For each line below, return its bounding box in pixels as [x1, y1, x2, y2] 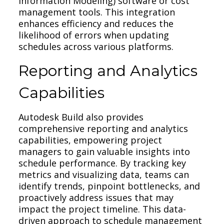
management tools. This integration [18, 5, 175, 18]
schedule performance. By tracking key [18, 156, 186, 169]
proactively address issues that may [18, 191, 174, 203]
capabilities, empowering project [18, 133, 162, 146]
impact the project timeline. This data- [18, 202, 186, 215]
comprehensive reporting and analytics [18, 122, 188, 134]
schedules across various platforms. [18, 40, 174, 52]
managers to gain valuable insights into [18, 145, 190, 157]
